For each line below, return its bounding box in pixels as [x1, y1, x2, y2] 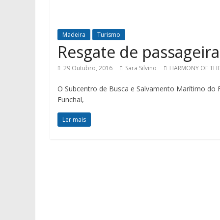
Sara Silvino [125, 64, 157, 72]
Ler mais [62, 115, 86, 124]
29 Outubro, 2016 [63, 64, 112, 72]
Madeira [62, 30, 85, 39]
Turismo [97, 30, 120, 39]
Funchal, [57, 95, 84, 104]
